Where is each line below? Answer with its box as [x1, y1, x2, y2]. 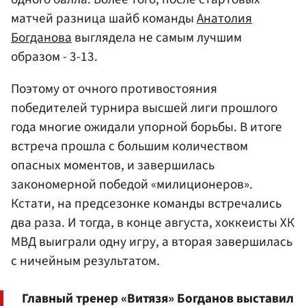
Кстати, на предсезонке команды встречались [11, 194, 281, 214]
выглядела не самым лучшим [72, 28, 242, 48]
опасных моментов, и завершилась [11, 156, 214, 176]
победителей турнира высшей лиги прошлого [11, 98, 277, 118]
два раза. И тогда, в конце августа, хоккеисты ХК [11, 213, 294, 233]
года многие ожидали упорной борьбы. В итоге [11, 117, 282, 137]
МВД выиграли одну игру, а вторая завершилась [11, 232, 292, 252]
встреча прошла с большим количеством [11, 137, 248, 156]
